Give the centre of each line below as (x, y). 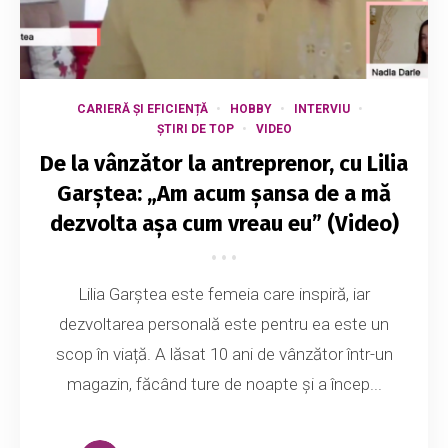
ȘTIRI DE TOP (195, 129)
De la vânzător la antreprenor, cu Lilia (224, 164)
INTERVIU (321, 109)
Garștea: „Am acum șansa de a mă (224, 194)
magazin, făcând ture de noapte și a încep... (224, 384)
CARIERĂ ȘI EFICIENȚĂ (142, 109)
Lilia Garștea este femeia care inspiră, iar (224, 294)
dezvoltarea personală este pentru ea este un (224, 324)
